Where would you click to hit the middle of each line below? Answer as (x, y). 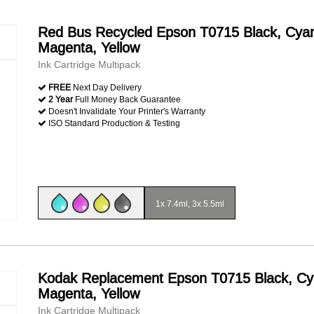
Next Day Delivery (106, 87)
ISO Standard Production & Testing (113, 123)
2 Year (61, 99)
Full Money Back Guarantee (127, 99)
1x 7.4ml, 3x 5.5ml (190, 204)
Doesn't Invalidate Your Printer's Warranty (126, 111)
